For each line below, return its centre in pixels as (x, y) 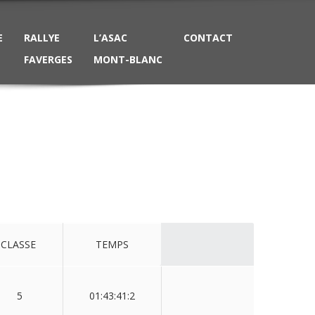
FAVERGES (48, 59)
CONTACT (208, 38)
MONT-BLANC (128, 59)
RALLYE (42, 38)
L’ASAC (110, 38)
